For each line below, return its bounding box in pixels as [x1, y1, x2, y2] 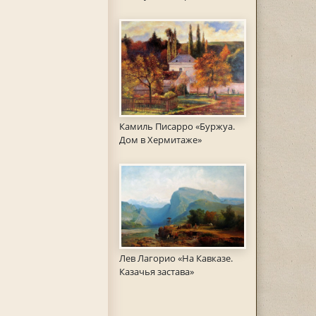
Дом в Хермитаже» [119, 133, 202, 146]
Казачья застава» [119, 265, 194, 279]
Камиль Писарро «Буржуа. [119, 119, 235, 133]
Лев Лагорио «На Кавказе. [119, 252, 233, 265]
